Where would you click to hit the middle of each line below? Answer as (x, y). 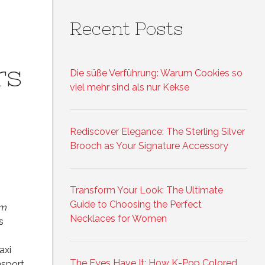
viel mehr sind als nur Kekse (130, 88)
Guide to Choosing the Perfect (136, 205)
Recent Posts (127, 29)
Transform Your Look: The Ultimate (146, 190)
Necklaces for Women (118, 219)
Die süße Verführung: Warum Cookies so (156, 73)
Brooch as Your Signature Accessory (149, 146)
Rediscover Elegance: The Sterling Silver (157, 132)
